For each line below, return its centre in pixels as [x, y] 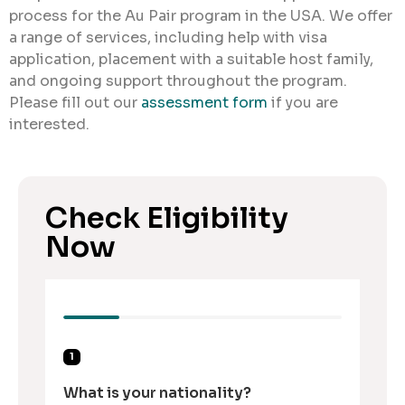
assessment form [204, 103]
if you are [303, 103]
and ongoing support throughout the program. [178, 81]
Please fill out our [75, 103]
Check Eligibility [167, 217]
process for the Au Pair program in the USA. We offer [201, 16]
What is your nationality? [157, 392]
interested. [49, 125]
